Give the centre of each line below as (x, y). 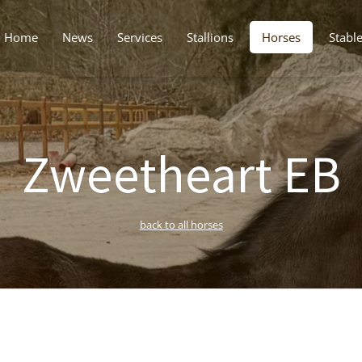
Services (140, 37)
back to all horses (181, 225)
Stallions (210, 37)
